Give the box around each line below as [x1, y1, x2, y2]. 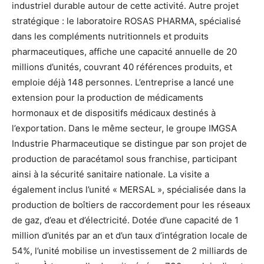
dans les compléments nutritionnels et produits [12, 30, 209, 42]
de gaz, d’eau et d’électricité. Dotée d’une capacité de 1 [12, 214, 239, 226]
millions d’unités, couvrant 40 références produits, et [12, 61, 232, 72]
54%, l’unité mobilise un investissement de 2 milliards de [12, 245, 247, 256]
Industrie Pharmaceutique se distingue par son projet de [12, 137, 247, 149]
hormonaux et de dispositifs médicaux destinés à [12, 107, 216, 118]
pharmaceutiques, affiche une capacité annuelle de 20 [12, 45, 237, 57]
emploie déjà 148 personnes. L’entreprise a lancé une [12, 76, 234, 88]
